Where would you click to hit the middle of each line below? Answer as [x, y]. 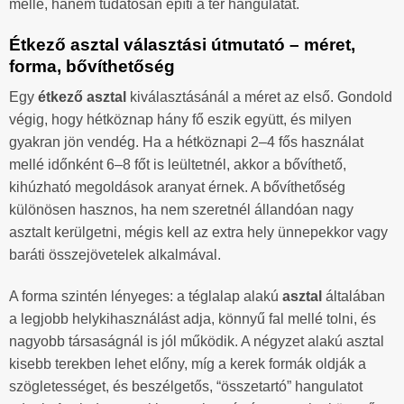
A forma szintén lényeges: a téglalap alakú [146, 296]
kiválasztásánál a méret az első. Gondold [259, 97]
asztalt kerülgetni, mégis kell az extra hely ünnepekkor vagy [198, 233]
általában [353, 296]
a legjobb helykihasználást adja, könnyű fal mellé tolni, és [193, 318]
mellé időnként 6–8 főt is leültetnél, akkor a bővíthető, [178, 165]
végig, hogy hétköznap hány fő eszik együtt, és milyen [180, 120]
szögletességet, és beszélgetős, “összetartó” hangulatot [186, 386]
